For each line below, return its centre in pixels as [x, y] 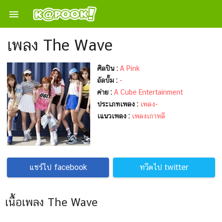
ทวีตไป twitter [164, 167]
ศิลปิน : [108, 68]
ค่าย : [105, 92]
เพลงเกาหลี [148, 116]
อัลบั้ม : [107, 80]
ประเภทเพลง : [118, 104]
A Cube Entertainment [148, 92]
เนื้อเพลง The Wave [51, 202]
